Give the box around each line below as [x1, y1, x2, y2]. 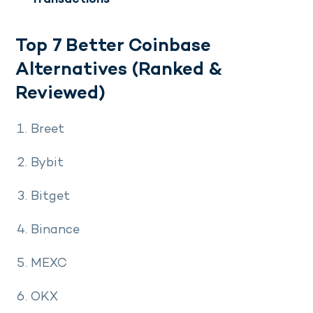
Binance [31, 224, 80, 238]
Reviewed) [15, 85, 105, 105]
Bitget [31, 190, 70, 204]
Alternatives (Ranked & [15, 61, 222, 81]
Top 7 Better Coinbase [15, 37, 211, 57]
